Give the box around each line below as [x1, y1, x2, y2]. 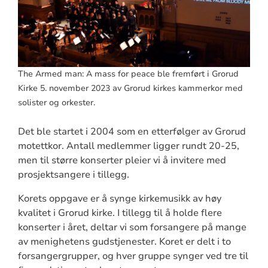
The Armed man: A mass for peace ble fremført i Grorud [17, 68, 239, 80]
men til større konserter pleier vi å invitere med [17, 153, 226, 167]
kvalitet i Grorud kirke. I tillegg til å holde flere [17, 206, 222, 220]
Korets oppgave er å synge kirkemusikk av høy [17, 191, 221, 205]
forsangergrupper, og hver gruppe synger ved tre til [17, 249, 248, 263]
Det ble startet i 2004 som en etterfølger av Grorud [17, 124, 246, 138]
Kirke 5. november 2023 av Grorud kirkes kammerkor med [17, 82, 243, 94]
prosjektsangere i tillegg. [17, 167, 129, 181]
